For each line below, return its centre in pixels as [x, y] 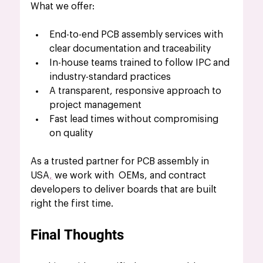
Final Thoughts [77, 235]
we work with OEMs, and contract [131, 176]
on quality [71, 134]
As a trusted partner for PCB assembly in [121, 162]
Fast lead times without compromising [135, 119]
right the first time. [72, 204]
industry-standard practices [110, 77]
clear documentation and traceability [130, 49]
